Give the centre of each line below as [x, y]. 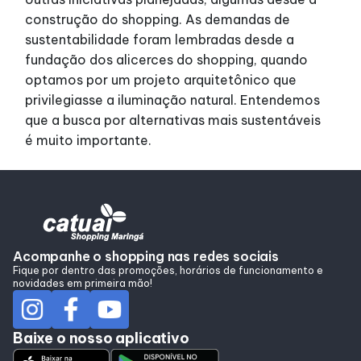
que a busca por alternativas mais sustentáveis [173, 120]
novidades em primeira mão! [83, 283]
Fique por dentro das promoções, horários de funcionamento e [168, 270]
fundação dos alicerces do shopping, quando [167, 59]
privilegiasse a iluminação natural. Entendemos [173, 100]
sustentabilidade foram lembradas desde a [160, 39]
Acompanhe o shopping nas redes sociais [146, 256]
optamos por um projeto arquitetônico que [161, 79]
